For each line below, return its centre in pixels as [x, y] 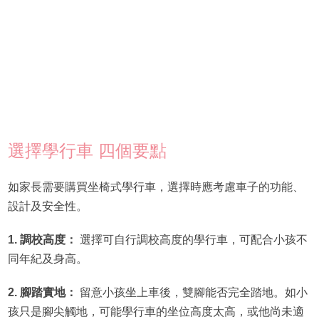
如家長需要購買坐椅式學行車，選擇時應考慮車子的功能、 [156, 187]
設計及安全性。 [47, 206]
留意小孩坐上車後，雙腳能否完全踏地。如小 [192, 292]
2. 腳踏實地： [42, 292]
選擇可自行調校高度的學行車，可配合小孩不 [192, 239]
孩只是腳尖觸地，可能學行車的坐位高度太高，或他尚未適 [156, 311]
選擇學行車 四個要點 [87, 150]
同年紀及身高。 [47, 258]
